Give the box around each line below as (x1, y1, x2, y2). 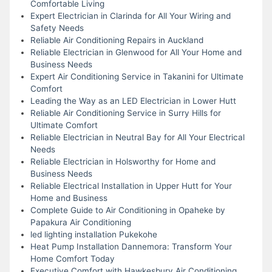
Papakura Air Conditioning (30, 217, 131, 227)
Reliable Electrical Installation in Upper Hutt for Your (30, 180, 232, 191)
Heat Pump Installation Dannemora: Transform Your (30, 241, 232, 251)
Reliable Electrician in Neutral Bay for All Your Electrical (30, 132, 245, 142)
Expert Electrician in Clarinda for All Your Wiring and (30, 10, 231, 21)
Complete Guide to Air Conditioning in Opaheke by (30, 205, 225, 215)
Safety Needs (30, 22, 84, 33)
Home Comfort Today (30, 253, 115, 263)
